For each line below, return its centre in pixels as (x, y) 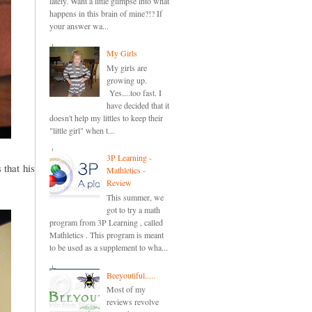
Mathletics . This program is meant (107, 234)
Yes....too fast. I (134, 92)
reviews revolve (132, 302)
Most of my (126, 289)
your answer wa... (79, 25)
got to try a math (133, 209)
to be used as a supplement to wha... (109, 247)
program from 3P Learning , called (106, 222)
